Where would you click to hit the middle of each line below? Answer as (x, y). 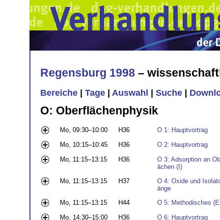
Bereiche (59, 93)
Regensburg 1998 (88, 72)
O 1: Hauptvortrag (182, 130)
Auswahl (130, 93)
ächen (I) (170, 167)
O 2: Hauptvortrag (182, 145)
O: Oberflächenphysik (99, 110)
